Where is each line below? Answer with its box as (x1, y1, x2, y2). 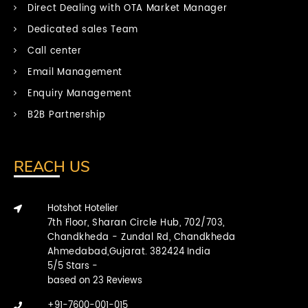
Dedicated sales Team (27, 22, 138, 37)
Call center (27, 43, 82, 58)
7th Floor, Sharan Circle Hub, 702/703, (47, 215, 225, 230)
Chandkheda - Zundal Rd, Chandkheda (47, 230, 236, 245)
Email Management (27, 65, 123, 80)
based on (47, 273, 93, 288)
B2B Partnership (27, 107, 106, 122)
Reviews (103, 273, 142, 288)
